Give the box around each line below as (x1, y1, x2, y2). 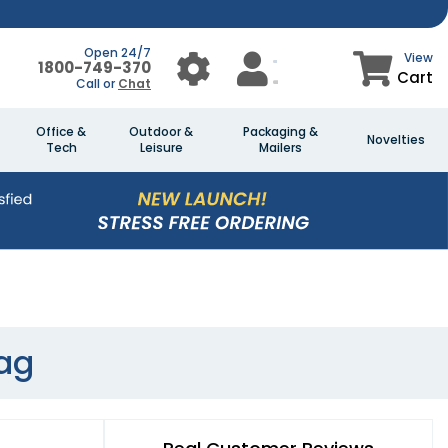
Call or (76, 75, 118, 92)
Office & (36, 123, 86, 140)
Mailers (259, 139, 302, 156)
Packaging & (243, 123, 318, 140)
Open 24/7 (84, 44, 151, 61)
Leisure (139, 139, 183, 156)
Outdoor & (129, 123, 193, 140)
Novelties (367, 131, 425, 148)
